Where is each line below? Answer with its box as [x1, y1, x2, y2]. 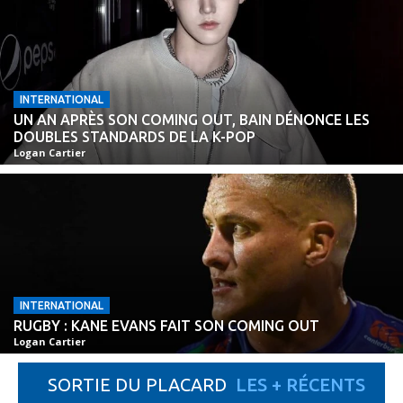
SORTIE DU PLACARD [47, 373, 227, 395]
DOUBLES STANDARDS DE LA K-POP [13, 128, 255, 145]
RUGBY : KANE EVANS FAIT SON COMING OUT [13, 317, 319, 334]
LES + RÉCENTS [235, 373, 365, 395]
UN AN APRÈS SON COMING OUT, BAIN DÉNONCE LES [13, 111, 370, 128]
